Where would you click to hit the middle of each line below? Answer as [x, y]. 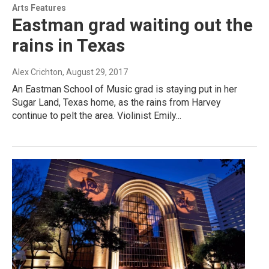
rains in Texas [68, 46]
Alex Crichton [37, 72]
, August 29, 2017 [95, 72]
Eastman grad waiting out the [132, 25]
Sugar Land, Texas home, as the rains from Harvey [116, 103]
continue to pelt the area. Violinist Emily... [97, 116]
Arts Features [39, 8]
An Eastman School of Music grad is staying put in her [125, 89]
